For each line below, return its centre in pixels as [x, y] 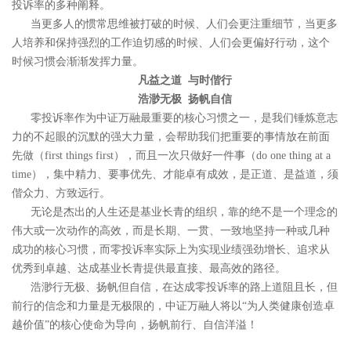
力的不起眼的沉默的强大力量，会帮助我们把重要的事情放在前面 [171, 137]
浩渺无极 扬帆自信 [185, 99]
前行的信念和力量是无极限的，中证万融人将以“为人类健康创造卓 [173, 306]
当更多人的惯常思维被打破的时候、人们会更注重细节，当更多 [184, 24]
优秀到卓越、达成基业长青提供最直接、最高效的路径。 [149, 268]
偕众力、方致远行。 [61, 193]
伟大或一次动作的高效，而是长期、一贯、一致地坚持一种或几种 [171, 231]
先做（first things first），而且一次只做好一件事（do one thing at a [171, 156]
